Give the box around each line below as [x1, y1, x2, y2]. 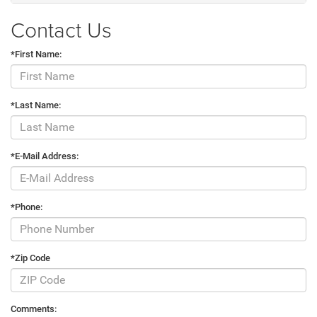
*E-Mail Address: [11, 150, 79, 161]
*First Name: [11, 48, 62, 59]
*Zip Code [11, 252, 50, 263]
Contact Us [11, 14, 112, 44]
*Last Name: [11, 99, 61, 110]
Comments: [11, 303, 57, 314]
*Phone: [11, 201, 42, 212]
